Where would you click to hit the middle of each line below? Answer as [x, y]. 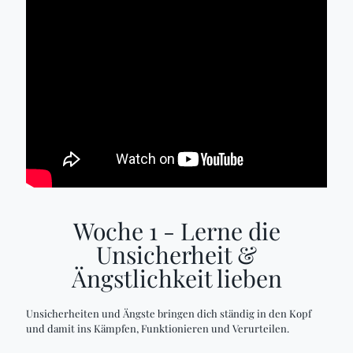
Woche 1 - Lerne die [176, 231]
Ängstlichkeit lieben [176, 278]
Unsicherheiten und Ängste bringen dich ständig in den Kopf [169, 313]
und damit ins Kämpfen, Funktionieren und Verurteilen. [158, 328]
